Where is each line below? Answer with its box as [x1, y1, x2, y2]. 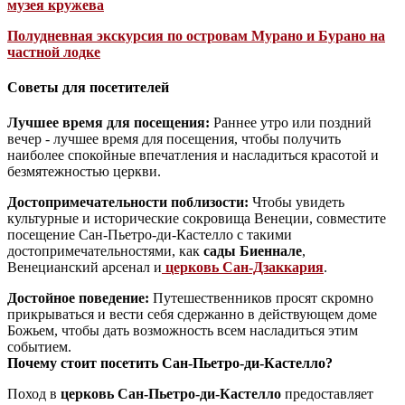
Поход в [7, 386, 61, 402]
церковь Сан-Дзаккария [165, 259, 324, 276]
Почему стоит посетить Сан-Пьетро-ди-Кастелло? [7, 355, 333, 372]
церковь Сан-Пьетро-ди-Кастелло [61, 386, 281, 402]
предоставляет [281, 386, 373, 402]
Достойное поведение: [7, 290, 149, 306]
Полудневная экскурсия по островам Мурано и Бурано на [7, 27, 385, 43]
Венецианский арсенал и [7, 259, 162, 276]
